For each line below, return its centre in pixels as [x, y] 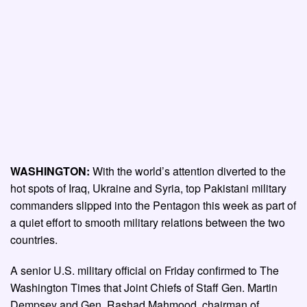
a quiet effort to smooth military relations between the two [148, 223]
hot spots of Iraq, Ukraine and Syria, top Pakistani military [148, 188]
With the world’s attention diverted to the [189, 171]
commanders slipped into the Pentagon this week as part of [153, 206]
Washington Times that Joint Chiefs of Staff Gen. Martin [144, 288]
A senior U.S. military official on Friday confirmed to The [145, 271]
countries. [34, 240]
